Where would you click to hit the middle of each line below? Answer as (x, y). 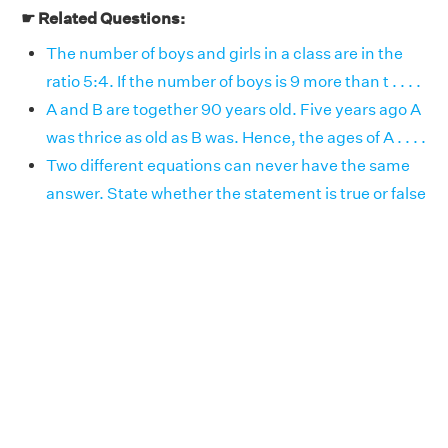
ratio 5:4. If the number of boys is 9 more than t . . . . (233, 81)
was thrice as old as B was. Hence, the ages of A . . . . (236, 137)
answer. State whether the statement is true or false (236, 193)
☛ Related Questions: (103, 18)
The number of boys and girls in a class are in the (224, 53)
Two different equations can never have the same (228, 165)
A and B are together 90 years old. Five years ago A (233, 109)
